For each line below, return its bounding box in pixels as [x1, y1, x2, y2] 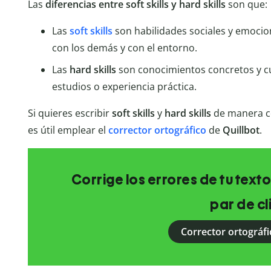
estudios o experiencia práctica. [51, 80, 197, 94]
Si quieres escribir [27, 106, 112, 120]
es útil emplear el [27, 123, 108, 137]
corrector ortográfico [108, 123, 206, 137]
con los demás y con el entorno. [51, 41, 197, 55]
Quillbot [222, 123, 260, 137]
